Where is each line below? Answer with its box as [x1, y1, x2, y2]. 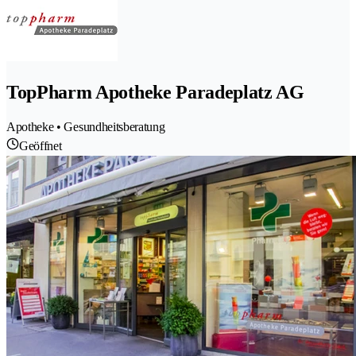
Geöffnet [19, 138, 62, 153]
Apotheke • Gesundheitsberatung [6, 119, 165, 133]
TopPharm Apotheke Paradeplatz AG [6, 81, 304, 103]
